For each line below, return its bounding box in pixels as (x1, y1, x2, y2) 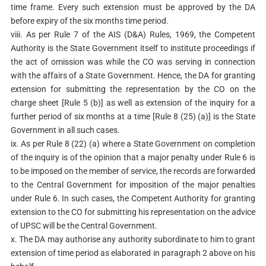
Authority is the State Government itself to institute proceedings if (10, 43, 256, 53)
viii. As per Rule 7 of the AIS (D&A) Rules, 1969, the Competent (10, 29, 256, 39)
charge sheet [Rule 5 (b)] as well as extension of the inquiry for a (10, 97, 256, 107)
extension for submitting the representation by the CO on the (10, 84, 256, 94)
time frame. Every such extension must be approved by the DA (10, 2, 256, 12)
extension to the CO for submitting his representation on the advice (10, 207, 256, 217)
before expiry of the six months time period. (10, 15, 169, 26)
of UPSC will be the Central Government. (10, 220, 157, 230)
